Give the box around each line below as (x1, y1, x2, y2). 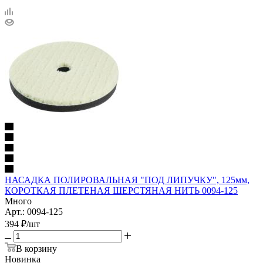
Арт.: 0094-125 (5, 206, 63, 217)
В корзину (16, 243, 57, 254)
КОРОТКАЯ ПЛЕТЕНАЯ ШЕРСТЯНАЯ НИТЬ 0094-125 (5, 185, 238, 195)
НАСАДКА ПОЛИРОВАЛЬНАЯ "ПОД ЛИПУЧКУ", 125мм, (5, 174, 249, 185)
